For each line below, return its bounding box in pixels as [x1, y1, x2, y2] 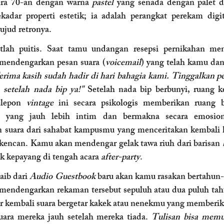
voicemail [105, 55, 141, 71]
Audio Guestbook [29, 169, 95, 185]
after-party [101, 150, 140, 166]
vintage [26, 96, 53, 112]
